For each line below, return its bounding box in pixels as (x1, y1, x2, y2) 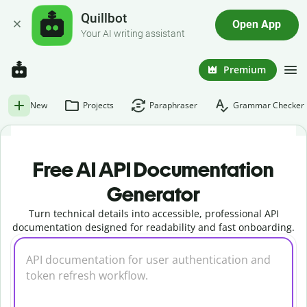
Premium (223, 62, 266, 76)
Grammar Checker (233, 99, 304, 111)
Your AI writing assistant (81, 27, 186, 40)
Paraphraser (149, 99, 197, 111)
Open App (232, 19, 282, 32)
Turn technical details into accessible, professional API (28, 207, 279, 220)
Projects (83, 99, 114, 111)
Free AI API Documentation (33, 157, 274, 182)
